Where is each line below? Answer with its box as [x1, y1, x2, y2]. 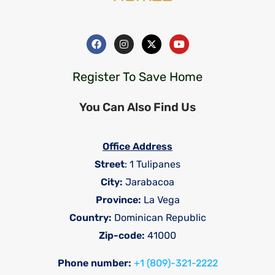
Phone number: [57, 257, 131, 269]
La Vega [141, 193, 180, 206]
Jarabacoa [123, 176, 174, 188]
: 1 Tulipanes [125, 158, 180, 170]
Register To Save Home [72, 69, 203, 84]
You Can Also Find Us [79, 99, 196, 114]
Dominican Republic [111, 211, 206, 223]
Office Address [103, 140, 172, 152]
